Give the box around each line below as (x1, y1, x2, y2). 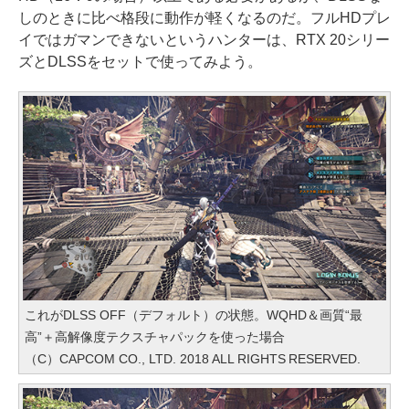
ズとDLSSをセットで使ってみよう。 (18, 54, 262, 70)
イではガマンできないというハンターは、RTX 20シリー (18, 32, 390, 48)
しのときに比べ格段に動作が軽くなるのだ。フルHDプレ (18, 10, 391, 26)
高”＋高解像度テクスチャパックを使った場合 (25, 330, 285, 345)
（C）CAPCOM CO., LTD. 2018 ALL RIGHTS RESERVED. (25, 351, 362, 367)
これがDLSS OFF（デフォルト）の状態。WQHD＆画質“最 (25, 308, 362, 323)
